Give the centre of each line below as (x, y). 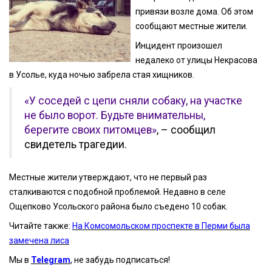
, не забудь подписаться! (120, 260)
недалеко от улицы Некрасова (197, 60)
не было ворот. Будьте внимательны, (115, 115)
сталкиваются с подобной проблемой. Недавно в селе (117, 192)
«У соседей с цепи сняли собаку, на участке (133, 100)
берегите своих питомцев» (90, 130)
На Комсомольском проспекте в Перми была (161, 226)
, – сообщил (186, 130)
